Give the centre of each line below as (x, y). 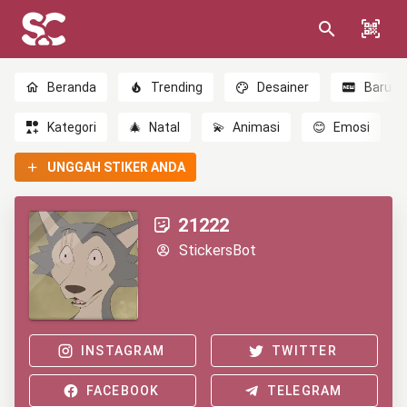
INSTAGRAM (123, 351)
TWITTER (304, 351)
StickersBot (217, 250)
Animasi (257, 127)
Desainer (283, 87)
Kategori (72, 127)
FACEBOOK (123, 391)
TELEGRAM (304, 391)
